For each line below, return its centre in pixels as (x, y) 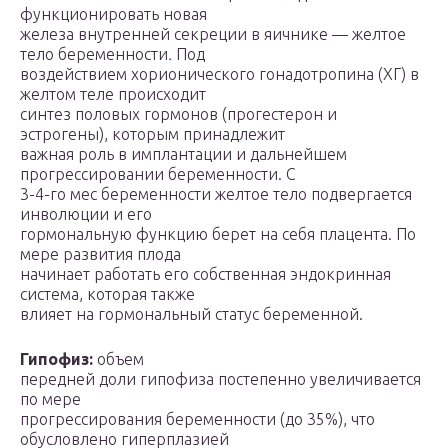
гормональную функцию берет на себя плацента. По (218, 234)
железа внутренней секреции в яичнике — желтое (213, 34)
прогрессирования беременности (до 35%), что (197, 419)
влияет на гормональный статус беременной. (191, 314)
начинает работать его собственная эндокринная (205, 274)
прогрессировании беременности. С (158, 174)
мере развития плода (100, 254)
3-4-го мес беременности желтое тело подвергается (216, 194)
